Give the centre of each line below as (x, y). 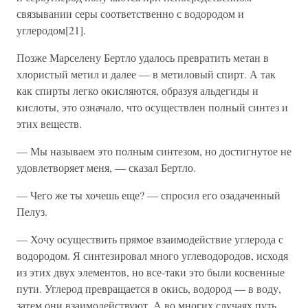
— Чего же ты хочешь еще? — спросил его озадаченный (148, 195)
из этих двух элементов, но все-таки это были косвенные (151, 272)
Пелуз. (32, 211)
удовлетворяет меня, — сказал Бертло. (106, 167)
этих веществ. (49, 123)
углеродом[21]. (51, 30)
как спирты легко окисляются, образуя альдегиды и (137, 90)
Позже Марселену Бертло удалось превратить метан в (143, 57)
